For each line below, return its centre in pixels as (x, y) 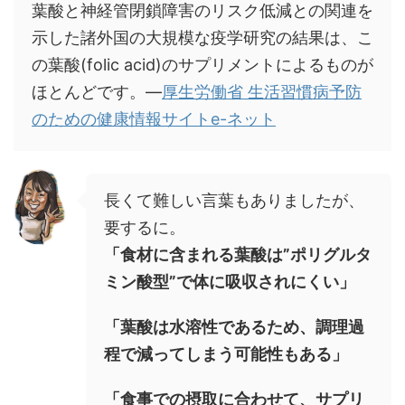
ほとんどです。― (97, 92)
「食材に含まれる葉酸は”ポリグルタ (238, 255)
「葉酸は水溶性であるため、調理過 (234, 327)
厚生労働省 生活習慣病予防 (262, 92)
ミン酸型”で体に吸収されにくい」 (230, 282)
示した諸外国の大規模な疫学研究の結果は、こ (202, 38)
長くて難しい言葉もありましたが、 (234, 201)
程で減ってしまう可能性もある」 (226, 354)
